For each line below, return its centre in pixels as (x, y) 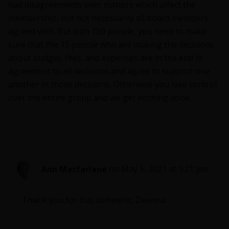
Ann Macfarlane (74, 169)
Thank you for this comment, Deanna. (94, 200)
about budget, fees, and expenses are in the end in (105, 58)
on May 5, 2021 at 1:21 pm (158, 169)
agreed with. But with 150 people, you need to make (107, 31)
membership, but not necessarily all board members (108, 18)
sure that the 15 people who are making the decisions (111, 45)
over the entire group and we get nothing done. (100, 98)
